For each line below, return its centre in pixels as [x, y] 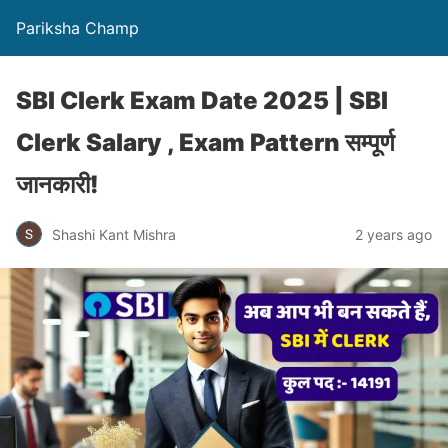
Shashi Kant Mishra [114, 234]
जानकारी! [57, 184]
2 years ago [393, 234]
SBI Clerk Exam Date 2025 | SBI [202, 100]
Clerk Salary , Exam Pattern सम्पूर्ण [205, 142]
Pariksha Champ [77, 28]
